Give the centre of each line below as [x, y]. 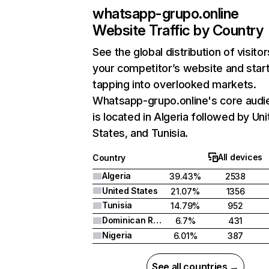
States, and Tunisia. [140, 133]
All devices [240, 157]
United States [130, 191]
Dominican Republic [157, 220]
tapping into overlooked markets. [174, 84]
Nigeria [117, 235]
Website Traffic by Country [178, 30]
